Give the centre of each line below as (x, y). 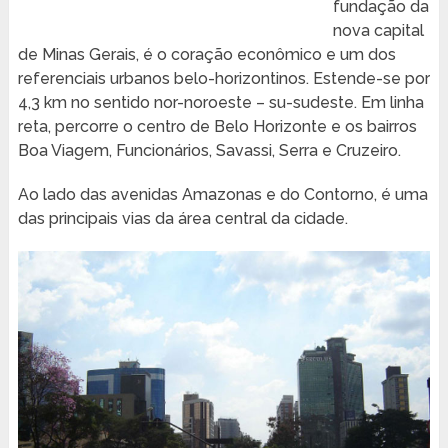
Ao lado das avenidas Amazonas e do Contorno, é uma (222, 195)
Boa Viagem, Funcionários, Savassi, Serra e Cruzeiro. (209, 151)
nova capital (378, 31)
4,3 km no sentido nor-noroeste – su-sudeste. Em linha (220, 103)
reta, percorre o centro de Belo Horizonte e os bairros (217, 127)
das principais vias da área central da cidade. (182, 219)
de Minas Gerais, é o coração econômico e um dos (206, 55)
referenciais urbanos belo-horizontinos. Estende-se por (223, 79)
